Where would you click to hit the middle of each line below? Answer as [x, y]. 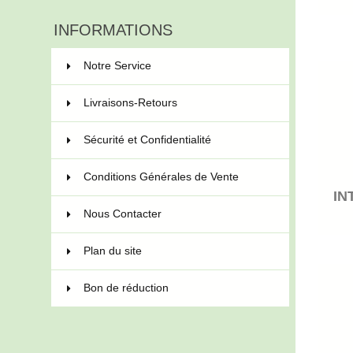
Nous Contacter [122, 214]
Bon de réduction [126, 288]
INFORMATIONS [113, 30]
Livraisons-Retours [130, 102]
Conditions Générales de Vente [161, 176]
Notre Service [117, 65]
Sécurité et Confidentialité [147, 139]
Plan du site [112, 251]
